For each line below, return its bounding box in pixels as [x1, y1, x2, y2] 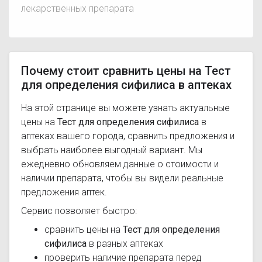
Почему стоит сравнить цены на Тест [21, 64, 231, 78]
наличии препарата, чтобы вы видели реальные [21, 173, 223, 184]
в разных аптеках [87, 238, 163, 249]
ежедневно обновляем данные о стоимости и [21, 158, 219, 170]
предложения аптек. [21, 187, 107, 198]
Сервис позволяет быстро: [21, 205, 137, 216]
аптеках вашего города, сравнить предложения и [21, 130, 235, 142]
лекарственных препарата [21, 3, 134, 14]
